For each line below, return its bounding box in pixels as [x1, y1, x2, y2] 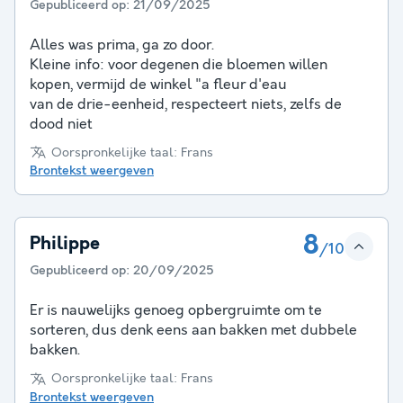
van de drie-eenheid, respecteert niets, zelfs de [30, 95, 342, 113]
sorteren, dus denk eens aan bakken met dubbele [30, 322, 357, 340]
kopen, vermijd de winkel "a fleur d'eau [30, 76, 287, 94]
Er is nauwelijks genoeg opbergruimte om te [30, 302, 322, 320]
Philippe [30, 234, 100, 255]
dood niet [30, 115, 93, 133]
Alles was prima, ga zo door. [30, 36, 214, 54]
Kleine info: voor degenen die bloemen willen [30, 56, 327, 74]
